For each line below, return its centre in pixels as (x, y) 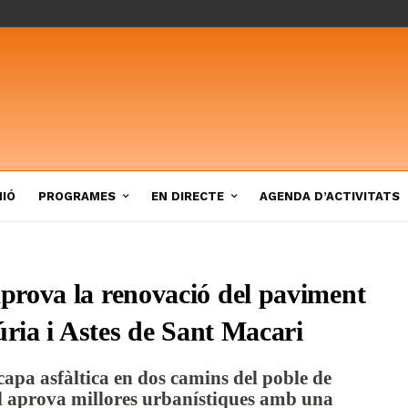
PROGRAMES (77, 196)
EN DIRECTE (188, 196)
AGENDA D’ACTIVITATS (330, 196)
